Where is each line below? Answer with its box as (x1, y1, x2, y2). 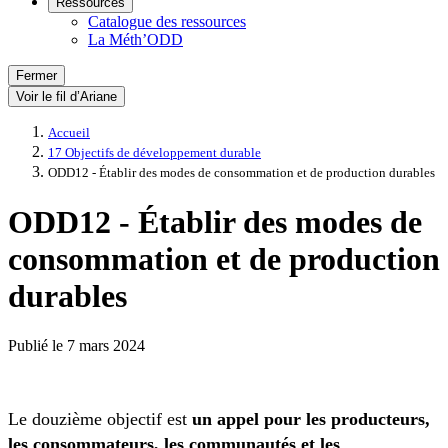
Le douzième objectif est (8, 409, 192, 430)
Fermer (16, 68, 57, 83)
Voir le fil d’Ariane (16, 89, 117, 104)
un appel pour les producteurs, (192, 409, 430, 430)
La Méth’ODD (88, 31, 183, 48)
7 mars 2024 (67, 336, 145, 354)
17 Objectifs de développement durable (48, 146, 261, 160)
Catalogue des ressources (88, 13, 246, 30)
